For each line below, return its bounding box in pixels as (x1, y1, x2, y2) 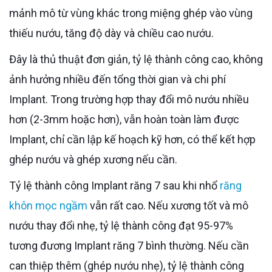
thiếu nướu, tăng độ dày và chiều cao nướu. (9, 26, 214, 39)
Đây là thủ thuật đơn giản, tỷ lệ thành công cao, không (9, 52, 16, 66)
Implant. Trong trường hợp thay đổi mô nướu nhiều (9, 92, 249, 106)
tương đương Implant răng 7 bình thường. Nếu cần (9, 239, 249, 252)
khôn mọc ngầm (9, 199, 87, 212)
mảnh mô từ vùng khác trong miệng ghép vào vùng (9, 6, 253, 19)
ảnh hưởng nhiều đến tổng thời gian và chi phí (9, 72, 226, 86)
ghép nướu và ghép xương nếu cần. (9, 152, 177, 166)
